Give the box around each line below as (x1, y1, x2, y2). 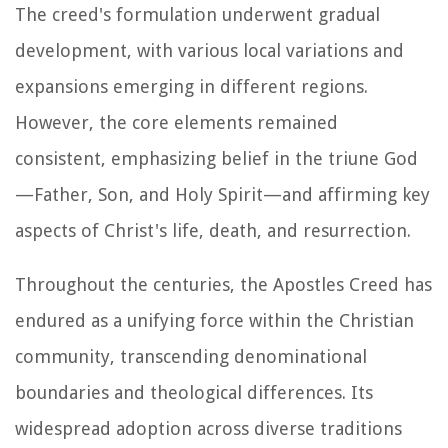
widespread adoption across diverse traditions (15, 417, 402, 439)
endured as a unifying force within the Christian (15, 309, 414, 331)
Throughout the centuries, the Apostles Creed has (15, 273, 432, 295)
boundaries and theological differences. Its (15, 381, 373, 403)
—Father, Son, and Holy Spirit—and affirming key (15, 183, 430, 205)
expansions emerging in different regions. (15, 75, 368, 97)
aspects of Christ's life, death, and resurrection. (15, 219, 411, 241)
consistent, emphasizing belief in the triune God (15, 147, 418, 169)
